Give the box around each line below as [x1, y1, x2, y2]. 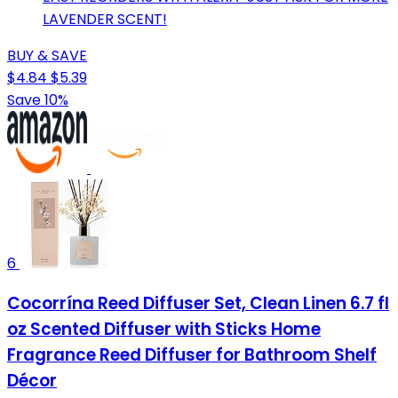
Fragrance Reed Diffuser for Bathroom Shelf [7, 343, 377, 368]
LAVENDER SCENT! [43, 8, 167, 29]
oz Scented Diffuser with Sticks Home [7, 317, 321, 342]
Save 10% [7, 89, 68, 110]
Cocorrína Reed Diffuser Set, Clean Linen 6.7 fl [7, 291, 389, 316]
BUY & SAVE [7, 44, 87, 66]
